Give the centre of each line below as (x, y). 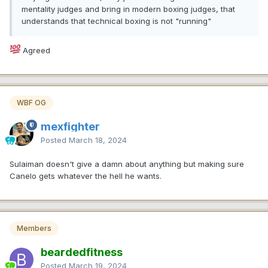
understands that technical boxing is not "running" (116, 21)
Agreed (36, 50)
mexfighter (70, 127)
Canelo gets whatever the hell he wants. (86, 176)
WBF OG (31, 103)
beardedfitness (82, 252)
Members (34, 229)
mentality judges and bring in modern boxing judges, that (128, 9)
